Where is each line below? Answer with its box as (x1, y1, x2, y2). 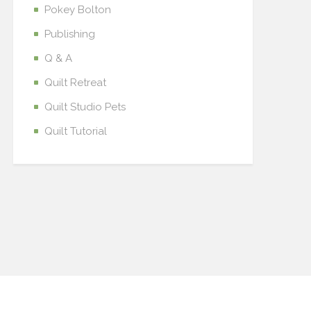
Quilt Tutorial (44, 125, 107, 137)
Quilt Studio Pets (44, 101, 126, 113)
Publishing (44, 28, 95, 40)
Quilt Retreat (44, 76, 106, 89)
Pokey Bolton (44, 3, 111, 16)
